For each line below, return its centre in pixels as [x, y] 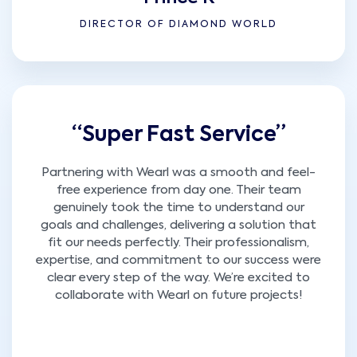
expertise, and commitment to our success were [178, 261]
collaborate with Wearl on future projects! [178, 296]
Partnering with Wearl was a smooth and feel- [178, 173]
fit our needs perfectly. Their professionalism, [178, 243]
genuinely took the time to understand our [178, 208]
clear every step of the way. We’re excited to [178, 278]
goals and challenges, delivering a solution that [178, 226]
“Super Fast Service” [178, 136]
